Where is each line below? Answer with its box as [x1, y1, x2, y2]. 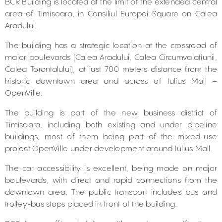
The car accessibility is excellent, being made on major [5, 165, 217, 173]
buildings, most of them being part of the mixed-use [5, 133, 217, 141]
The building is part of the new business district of [5, 109, 217, 117]
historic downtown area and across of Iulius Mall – [5, 77, 217, 86]
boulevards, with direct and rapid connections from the [5, 176, 217, 185]
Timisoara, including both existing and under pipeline [5, 121, 217, 129]
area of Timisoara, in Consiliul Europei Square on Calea [5, 10, 217, 18]
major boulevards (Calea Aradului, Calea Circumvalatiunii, [5, 54, 217, 62]
